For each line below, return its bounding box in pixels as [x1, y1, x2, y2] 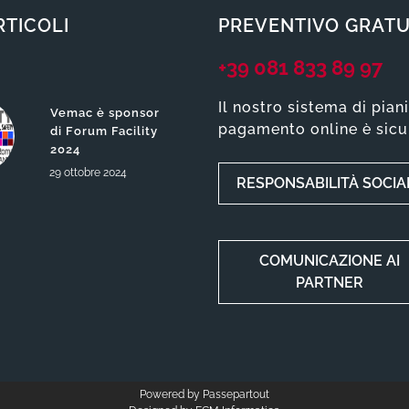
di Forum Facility [49, 123, 158, 138]
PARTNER [296, 274, 364, 292]
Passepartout [203, 388, 269, 402]
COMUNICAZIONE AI [259, 252, 401, 270]
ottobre [63, 166, 100, 180]
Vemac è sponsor [49, 105, 160, 120]
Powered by [140, 388, 203, 402]
